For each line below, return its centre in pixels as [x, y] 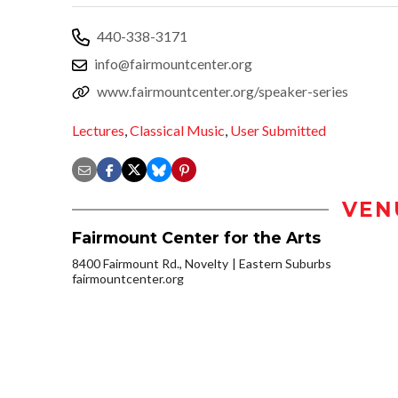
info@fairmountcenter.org [173, 63]
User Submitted [278, 131]
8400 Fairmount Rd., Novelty [150, 264]
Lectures [98, 131]
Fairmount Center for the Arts [196, 238]
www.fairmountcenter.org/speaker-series [223, 91]
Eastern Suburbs [285, 264]
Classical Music [177, 131]
